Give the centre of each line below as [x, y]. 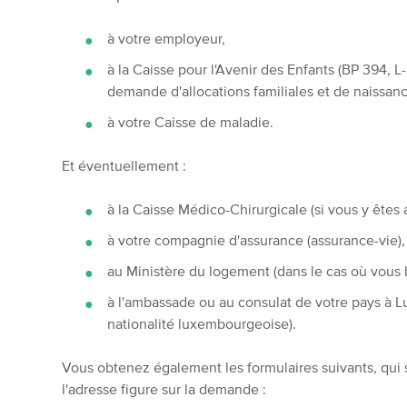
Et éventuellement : [124, 165]
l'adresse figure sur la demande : [164, 389]
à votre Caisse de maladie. [191, 122]
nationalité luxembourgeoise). [202, 323]
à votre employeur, [167, 38]
